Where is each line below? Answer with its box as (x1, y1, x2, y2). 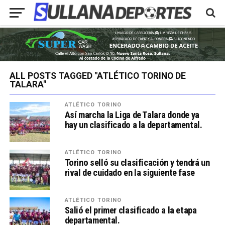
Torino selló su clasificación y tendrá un (64, 157, 210, 168)
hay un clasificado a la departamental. (64, 120, 202, 131)
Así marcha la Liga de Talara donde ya (64, 109, 199, 121)
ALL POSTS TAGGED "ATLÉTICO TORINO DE (9, 71, 186, 81)
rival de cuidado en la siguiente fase (64, 167, 195, 178)
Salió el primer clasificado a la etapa (64, 205, 197, 216)
